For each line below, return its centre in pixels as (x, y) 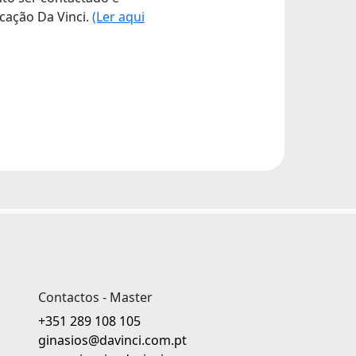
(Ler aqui (119, 16)
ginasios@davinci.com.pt (112, 340)
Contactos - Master (95, 297)
